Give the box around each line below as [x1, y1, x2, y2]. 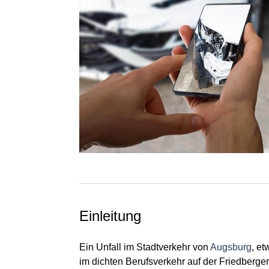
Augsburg [210, 241, 252, 252]
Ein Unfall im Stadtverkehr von [79, 241, 210, 252]
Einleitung [79, 207, 141, 224]
